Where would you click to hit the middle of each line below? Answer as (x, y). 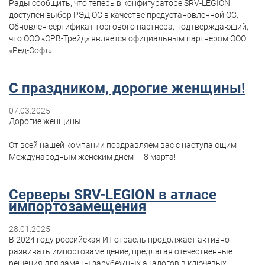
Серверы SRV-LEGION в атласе (113, 194)
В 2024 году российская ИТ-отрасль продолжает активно (119, 239)
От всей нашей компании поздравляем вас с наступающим (123, 145)
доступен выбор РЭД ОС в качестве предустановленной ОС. (124, 15)
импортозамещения (77, 206)
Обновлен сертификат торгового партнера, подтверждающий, (129, 27)
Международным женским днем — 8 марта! (92, 156)
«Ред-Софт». (31, 51)
